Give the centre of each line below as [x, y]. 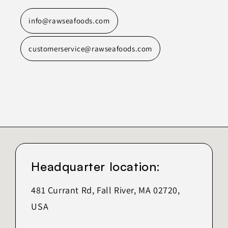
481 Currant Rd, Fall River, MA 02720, [106, 190]
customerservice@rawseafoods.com [90, 49]
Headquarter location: [96, 167]
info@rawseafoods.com [69, 21]
